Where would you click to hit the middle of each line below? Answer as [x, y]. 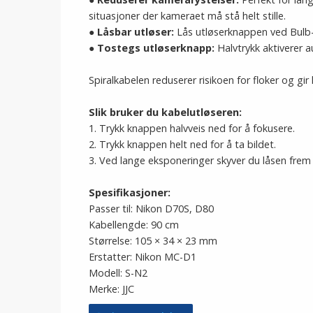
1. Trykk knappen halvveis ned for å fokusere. [192, 128]
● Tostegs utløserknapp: [152, 48]
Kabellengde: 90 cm [134, 225]
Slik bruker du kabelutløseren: [165, 112]
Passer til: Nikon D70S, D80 [151, 209]
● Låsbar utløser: [131, 32]
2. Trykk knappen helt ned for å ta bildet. [182, 144]
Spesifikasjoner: [130, 192]
